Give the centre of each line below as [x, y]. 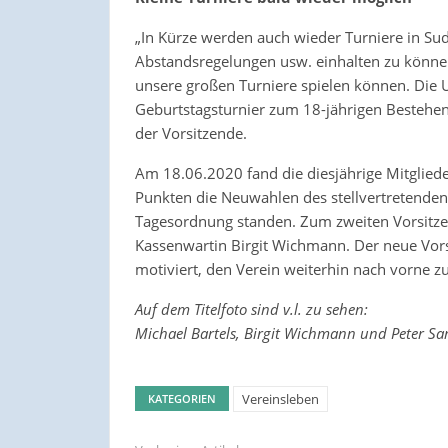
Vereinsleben [280, 399]
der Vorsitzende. [190, 133]
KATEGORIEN [181, 399]
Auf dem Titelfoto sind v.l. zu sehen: [251, 309]
